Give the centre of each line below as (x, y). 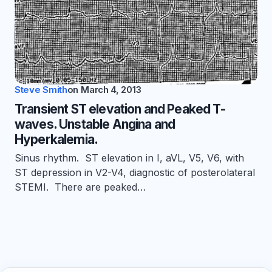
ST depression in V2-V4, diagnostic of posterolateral (135, 173)
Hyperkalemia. (56, 140)
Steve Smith (41, 90)
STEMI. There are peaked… (80, 187)
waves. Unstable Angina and (95, 124)
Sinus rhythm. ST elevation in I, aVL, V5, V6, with (129, 158)
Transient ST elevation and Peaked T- (120, 109)
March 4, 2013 (111, 90)
